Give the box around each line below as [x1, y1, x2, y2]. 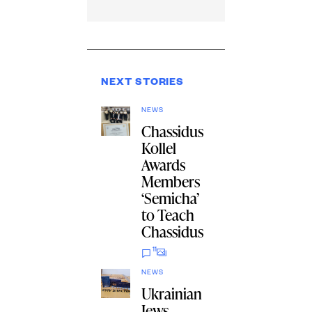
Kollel [141, 137, 177, 159]
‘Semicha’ [141, 187, 200, 210]
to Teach [141, 204, 195, 226]
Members [141, 171, 201, 193]
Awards [141, 154, 186, 176]
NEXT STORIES [101, 78, 185, 90]
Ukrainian [141, 283, 203, 305]
